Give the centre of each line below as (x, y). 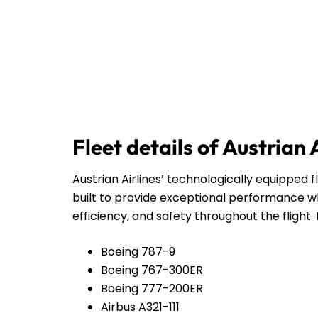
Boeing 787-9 (138, 251)
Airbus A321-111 (140, 307)
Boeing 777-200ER (152, 288)
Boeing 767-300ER (152, 270)
